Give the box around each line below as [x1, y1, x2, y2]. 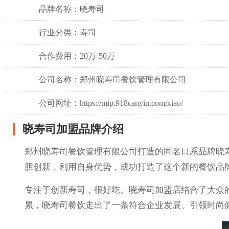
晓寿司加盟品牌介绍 [22, 123, 124, 136]
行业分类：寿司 [39, 28, 97, 37]
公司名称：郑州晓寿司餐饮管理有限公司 [39, 75, 187, 84]
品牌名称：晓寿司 [39, 5, 105, 14]
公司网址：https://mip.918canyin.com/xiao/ [39, 99, 184, 108]
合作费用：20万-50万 [39, 52, 116, 61]
